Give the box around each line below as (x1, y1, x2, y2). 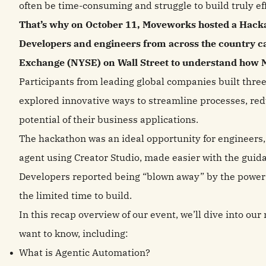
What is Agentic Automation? (19, 246, 150, 258)
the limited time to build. (19, 189, 134, 201)
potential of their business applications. (19, 113, 198, 125)
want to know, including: (19, 227, 128, 239)
